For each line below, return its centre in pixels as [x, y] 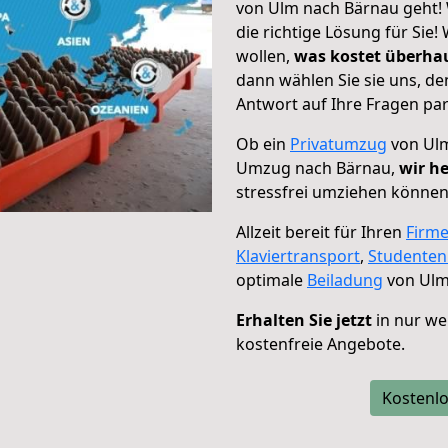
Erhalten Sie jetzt [304, 320]
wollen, [265, 56]
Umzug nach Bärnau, [317, 168]
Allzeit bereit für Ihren [321, 232]
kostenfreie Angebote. [320, 344]
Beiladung [345, 280]
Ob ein [263, 144]
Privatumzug [338, 144]
